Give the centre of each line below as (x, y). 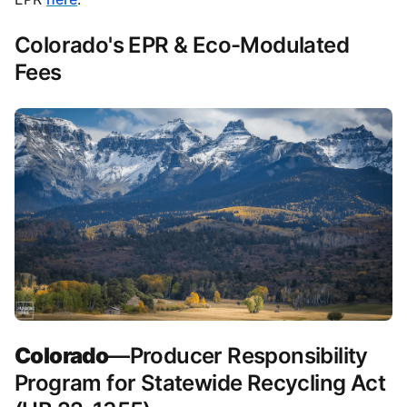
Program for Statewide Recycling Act (200, 383)
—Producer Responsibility (238, 356)
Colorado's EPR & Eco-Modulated (182, 45)
